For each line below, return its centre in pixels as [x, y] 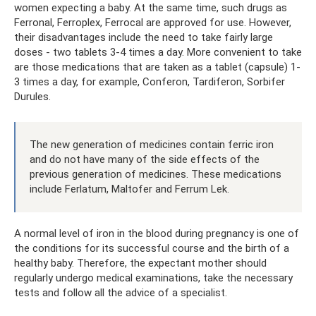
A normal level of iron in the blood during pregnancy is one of [157, 234]
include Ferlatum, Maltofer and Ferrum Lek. [129, 189]
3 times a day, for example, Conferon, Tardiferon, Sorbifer [150, 82]
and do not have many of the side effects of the [145, 160]
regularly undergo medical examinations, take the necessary [153, 278]
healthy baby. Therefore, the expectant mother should [140, 263]
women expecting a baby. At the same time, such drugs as [151, 8]
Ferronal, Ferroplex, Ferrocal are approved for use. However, [153, 23]
